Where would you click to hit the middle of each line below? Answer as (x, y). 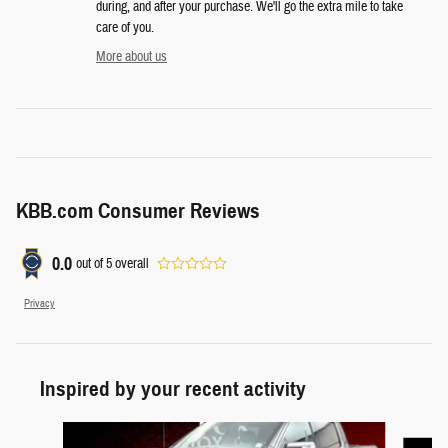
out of (91, 263)
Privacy (39, 304)
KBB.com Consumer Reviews (138, 211)
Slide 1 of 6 (43, 431)
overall (130, 263)
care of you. (125, 28)
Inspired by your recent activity (173, 389)
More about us (131, 57)
